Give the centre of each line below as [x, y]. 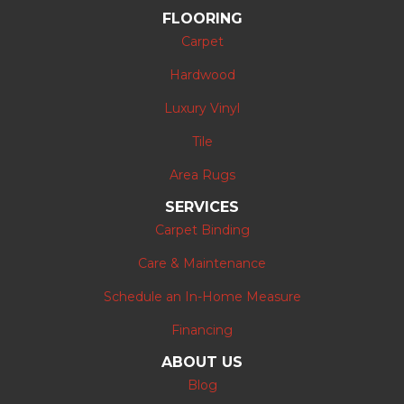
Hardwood [202, 75]
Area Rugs [202, 175]
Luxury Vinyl [202, 109]
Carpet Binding [202, 230]
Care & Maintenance [202, 264]
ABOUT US [202, 363]
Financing [202, 331]
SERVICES [202, 207]
